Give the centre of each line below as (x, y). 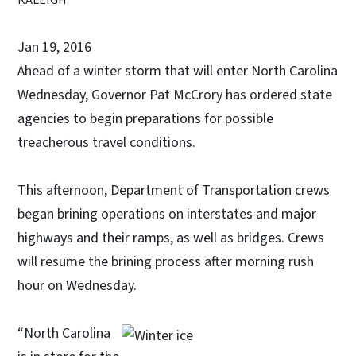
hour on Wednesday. (77, 285)
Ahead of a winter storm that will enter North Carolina (178, 71)
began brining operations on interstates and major (167, 214)
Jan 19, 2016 (54, 47)
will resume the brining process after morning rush (166, 261)
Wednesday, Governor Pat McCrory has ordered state (175, 95)
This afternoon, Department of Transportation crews (174, 190)
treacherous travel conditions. (106, 142)
